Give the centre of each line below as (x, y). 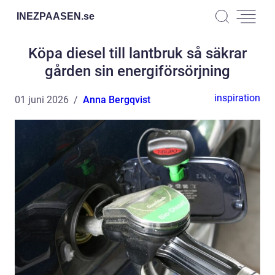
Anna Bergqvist (117, 100)
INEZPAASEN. (50, 16)
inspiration (237, 98)
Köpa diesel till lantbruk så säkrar (137, 53)
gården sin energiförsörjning (137, 71)
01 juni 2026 (42, 100)
